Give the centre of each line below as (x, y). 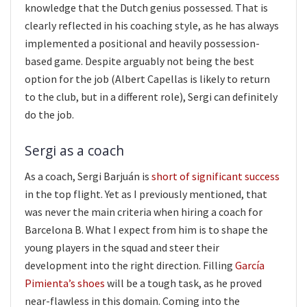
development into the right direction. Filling (130, 265)
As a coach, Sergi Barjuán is (88, 176)
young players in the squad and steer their (122, 247)
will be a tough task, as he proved (183, 283)
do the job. (49, 115)
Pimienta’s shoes (65, 283)
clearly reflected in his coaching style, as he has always (152, 26)
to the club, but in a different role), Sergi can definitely (151, 97)
